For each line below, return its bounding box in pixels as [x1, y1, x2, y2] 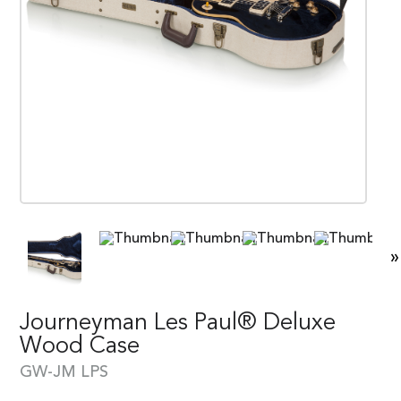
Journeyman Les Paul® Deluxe [20, 311, 336, 335]
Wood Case [20, 334, 140, 358]
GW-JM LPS [20, 363, 108, 380]
